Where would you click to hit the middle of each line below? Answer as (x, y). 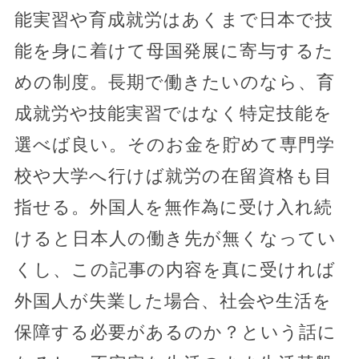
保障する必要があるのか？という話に (175, 333)
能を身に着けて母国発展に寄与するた (174, 51)
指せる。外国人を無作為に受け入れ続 (173, 208)
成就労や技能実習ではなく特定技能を (173, 114)
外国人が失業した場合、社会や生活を (173, 301)
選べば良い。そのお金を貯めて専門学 (174, 145)
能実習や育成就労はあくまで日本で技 (173, 20)
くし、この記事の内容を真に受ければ (175, 270)
